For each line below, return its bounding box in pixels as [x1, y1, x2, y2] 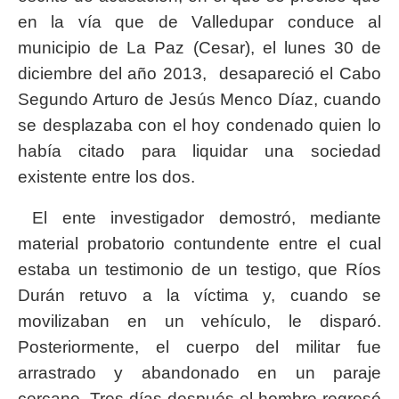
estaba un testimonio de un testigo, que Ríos [18, 259, 381, 279]
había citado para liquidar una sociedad [18, 141, 381, 160]
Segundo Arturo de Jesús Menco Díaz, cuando [18, 89, 381, 109]
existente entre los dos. [18, 167, 204, 186]
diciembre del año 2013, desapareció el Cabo [18, 63, 381, 83]
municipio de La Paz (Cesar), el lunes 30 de [18, 37, 381, 57]
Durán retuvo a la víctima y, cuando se [18, 285, 381, 305]
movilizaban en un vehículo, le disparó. [18, 311, 381, 330]
